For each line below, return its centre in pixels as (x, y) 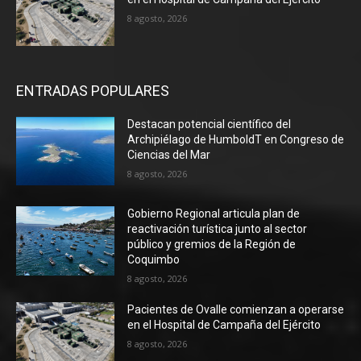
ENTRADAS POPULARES (93, 90)
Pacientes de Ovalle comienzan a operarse (236, 310)
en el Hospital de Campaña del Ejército (224, 325)
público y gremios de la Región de (212, 245)
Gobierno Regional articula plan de (214, 214)
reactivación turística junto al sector (218, 229)
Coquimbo (154, 260)
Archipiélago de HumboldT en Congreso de (236, 139)
